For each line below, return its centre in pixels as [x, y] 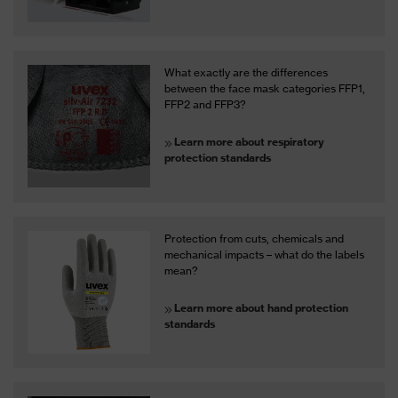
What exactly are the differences [247, 73]
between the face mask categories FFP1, [265, 89]
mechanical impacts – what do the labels [265, 254]
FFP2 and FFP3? [206, 105]
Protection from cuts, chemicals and [255, 238]
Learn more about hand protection [262, 307]
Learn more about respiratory [250, 142]
